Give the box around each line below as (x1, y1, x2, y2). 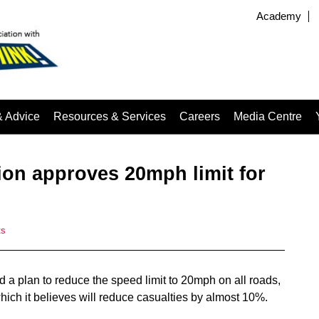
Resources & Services (53, 110, 166, 122)
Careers (179, 110, 220, 122)
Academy (256, 11, 302, 22)
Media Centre (234, 110, 302, 122)
